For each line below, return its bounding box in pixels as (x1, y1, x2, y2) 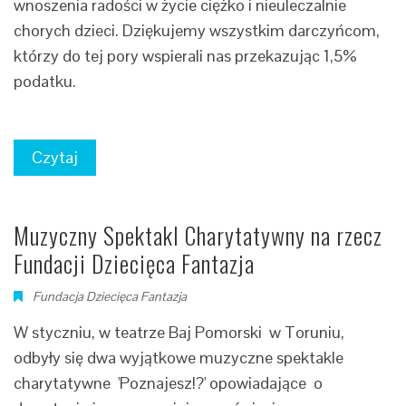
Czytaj (32, 147, 78, 168)
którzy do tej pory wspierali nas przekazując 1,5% (14, 45, 357, 66)
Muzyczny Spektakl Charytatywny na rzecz (14, 217, 382, 253)
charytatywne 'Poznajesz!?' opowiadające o (14, 372, 323, 393)
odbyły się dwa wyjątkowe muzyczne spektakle (14, 347, 343, 368)
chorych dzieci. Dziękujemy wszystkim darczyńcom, (14, 20, 380, 41)
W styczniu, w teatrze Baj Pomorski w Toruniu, (14, 322, 344, 343)
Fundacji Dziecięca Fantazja (14, 246, 255, 281)
